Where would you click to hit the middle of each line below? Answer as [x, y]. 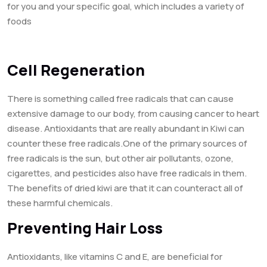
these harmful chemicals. [60, 203]
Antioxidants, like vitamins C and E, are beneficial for [115, 257]
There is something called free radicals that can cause [120, 99]
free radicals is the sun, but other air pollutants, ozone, [120, 159]
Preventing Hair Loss [85, 228]
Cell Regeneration [76, 70]
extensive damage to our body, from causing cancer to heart [133, 114]
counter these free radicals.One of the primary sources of [127, 144]
